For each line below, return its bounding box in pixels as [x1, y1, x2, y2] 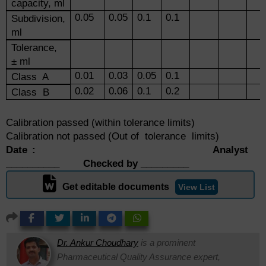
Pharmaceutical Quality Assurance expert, [57, 252, 220, 262]
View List [178, 182, 216, 192]
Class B [11, 86, 49, 98]
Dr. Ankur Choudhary [57, 237, 138, 248]
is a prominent [138, 237, 195, 248]
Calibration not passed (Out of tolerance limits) [6, 131, 219, 142]
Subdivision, [11, 12, 65, 24]
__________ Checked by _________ [6, 158, 189, 170]
